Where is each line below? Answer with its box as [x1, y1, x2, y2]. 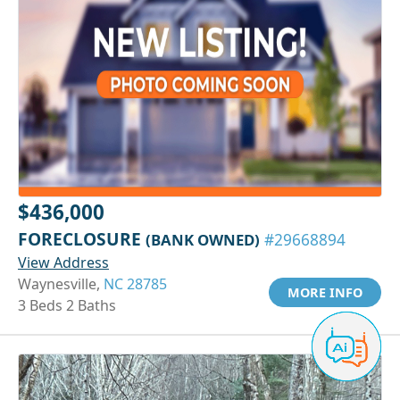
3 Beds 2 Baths [18, 295, 116, 315]
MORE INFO [287, 283, 362, 301]
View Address [18, 252, 109, 272]
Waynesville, [18, 273, 104, 294]
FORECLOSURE [18, 226, 146, 251]
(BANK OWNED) [146, 229, 260, 250]
